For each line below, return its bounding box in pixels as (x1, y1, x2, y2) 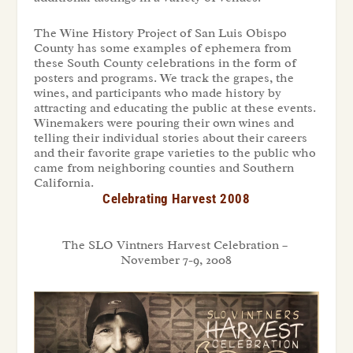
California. (33, 174, 94, 191)
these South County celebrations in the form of (33, 54, 296, 71)
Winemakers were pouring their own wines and (33, 114, 294, 131)
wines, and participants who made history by (33, 84, 281, 101)
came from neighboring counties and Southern (33, 159, 294, 176)
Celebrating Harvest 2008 (102, 190, 251, 206)
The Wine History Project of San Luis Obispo (33, 24, 287, 41)
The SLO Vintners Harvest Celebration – (61, 236, 291, 253)
